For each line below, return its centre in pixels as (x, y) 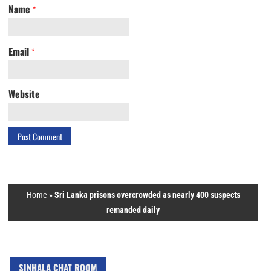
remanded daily (133, 210)
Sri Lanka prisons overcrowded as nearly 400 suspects (147, 195)
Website (24, 94)
